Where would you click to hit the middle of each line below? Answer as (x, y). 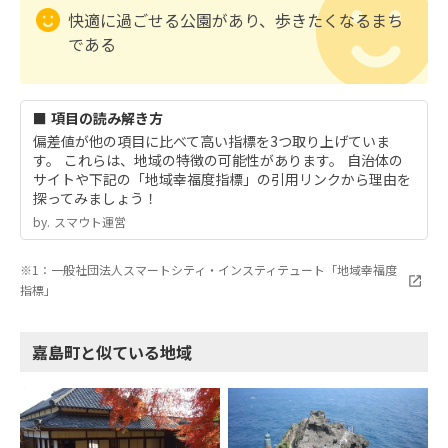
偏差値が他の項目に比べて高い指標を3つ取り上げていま (211, 141)
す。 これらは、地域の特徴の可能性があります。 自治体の (218, 160)
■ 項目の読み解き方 (98, 118)
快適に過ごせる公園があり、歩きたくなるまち (235, 20)
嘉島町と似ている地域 (112, 352)
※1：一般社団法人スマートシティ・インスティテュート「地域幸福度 (208, 269)
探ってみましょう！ (95, 198)
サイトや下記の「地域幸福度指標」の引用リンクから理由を (222, 179)
